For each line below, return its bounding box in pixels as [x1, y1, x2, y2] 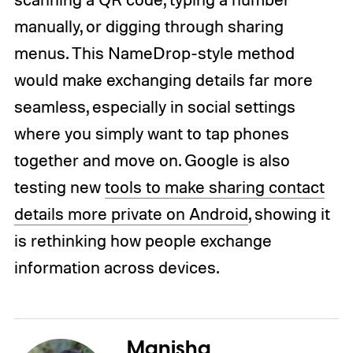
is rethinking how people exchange [13, 229, 272, 251]
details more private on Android [13, 203, 248, 224]
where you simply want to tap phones [13, 122, 289, 143]
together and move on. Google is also [13, 149, 290, 170]
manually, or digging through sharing [13, 15, 284, 36]
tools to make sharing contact [104, 176, 325, 197]
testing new [13, 176, 105, 197]
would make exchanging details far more [13, 69, 313, 90]
